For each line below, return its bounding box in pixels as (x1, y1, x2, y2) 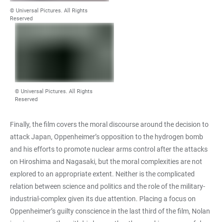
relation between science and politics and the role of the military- (10, 182, 205, 190)
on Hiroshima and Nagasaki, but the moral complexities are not (10, 157, 202, 166)
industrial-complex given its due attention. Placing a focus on (10, 194, 196, 203)
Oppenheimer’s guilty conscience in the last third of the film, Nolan (10, 207, 210, 215)
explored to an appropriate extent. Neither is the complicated (10, 169, 195, 178)
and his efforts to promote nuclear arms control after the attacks (10, 145, 208, 153)
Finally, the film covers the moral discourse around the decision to (10, 120, 209, 128)
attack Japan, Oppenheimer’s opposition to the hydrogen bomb (10, 132, 203, 141)
